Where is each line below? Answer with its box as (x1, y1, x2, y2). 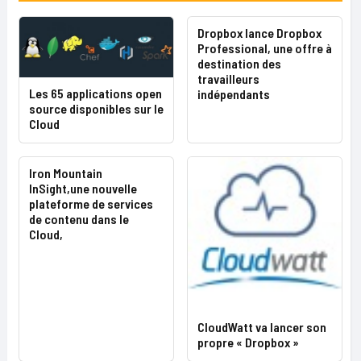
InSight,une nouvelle (29, 180, 137, 196)
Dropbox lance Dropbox (197, 25, 322, 40)
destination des (197, 56, 281, 71)
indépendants (197, 86, 270, 102)
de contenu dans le (29, 210, 129, 226)
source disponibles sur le (29, 100, 164, 116)
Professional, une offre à (197, 40, 332, 56)
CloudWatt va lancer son (197, 318, 326, 334)
